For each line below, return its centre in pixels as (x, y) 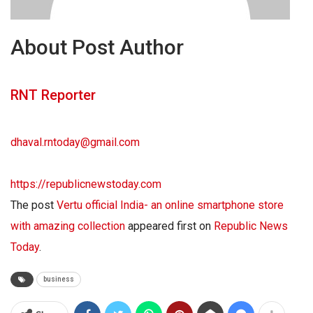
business (59, 279)
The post (34, 205)
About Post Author (97, 48)
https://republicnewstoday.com (86, 184)
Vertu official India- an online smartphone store (170, 205)
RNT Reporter (53, 95)
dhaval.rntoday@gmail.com (75, 143)
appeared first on (169, 226)
